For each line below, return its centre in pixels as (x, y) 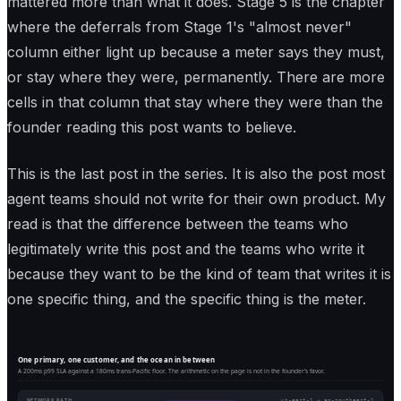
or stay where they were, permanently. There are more (196, 77)
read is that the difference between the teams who (178, 224)
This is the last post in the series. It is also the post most (196, 174)
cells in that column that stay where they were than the (195, 102)
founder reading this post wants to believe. (152, 128)
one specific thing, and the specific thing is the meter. (187, 299)
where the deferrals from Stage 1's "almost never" (179, 27)
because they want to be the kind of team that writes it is (199, 274)
